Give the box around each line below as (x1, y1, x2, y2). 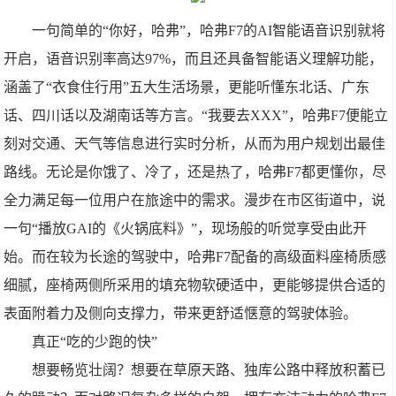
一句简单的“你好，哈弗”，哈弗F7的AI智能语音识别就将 (32, 23, 386, 38)
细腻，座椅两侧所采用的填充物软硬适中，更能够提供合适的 (4, 278, 386, 293)
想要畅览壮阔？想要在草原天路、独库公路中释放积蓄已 (32, 362, 386, 377)
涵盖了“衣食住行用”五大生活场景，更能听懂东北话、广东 (4, 80, 370, 95)
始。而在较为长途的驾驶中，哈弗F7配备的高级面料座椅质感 (4, 249, 387, 264)
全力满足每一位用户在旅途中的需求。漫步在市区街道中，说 (4, 193, 386, 208)
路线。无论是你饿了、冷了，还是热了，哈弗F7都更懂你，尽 (4, 164, 387, 179)
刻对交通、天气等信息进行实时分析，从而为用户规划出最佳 (4, 136, 386, 151)
